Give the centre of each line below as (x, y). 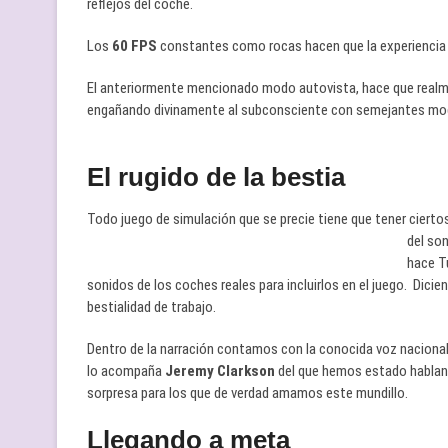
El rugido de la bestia (216, 177)
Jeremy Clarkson (220, 371)
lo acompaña (126, 371)
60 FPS (134, 46)
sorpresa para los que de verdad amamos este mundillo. (247, 393)
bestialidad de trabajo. (151, 307)
